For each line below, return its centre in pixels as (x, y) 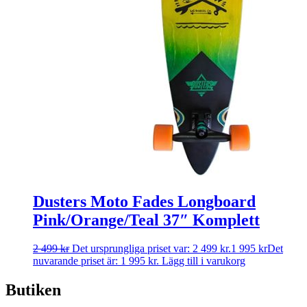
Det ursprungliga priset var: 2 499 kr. (151, 249)
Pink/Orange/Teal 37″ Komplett (146, 220)
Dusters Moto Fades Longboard (144, 201)
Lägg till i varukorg (204, 261)
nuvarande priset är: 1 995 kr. (96, 261)
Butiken (33, 290)
